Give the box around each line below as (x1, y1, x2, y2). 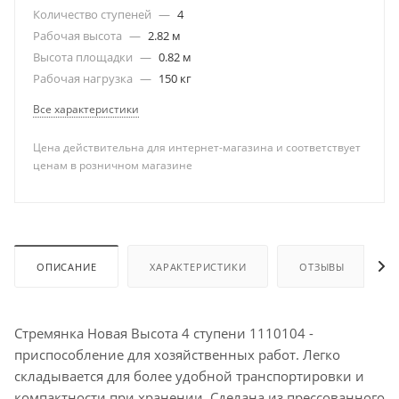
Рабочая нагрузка (33, 69, 135, 86)
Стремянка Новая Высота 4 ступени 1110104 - (14, 323, 313, 342)
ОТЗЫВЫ (299, 259, 346, 273)
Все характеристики (33, 101, 139, 117)
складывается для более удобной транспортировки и (14, 366, 364, 385)
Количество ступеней (33, 5, 154, 22)
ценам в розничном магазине (33, 157, 192, 173)
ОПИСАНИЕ (37, 259, 97, 273)
